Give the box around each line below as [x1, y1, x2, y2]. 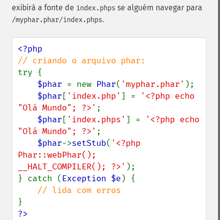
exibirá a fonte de [12, 3, 76, 12]
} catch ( [18, 173, 62, 184]
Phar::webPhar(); [18, 150, 96, 160]
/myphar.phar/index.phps [12, 16, 102, 24]
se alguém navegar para [115, 3, 202, 12]
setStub [72, 138, 106, 148]
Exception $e [62, 173, 121, 184]
